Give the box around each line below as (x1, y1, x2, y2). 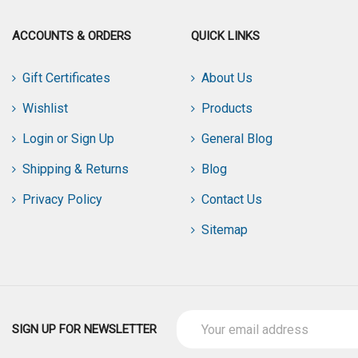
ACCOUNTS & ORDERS (12, 29, 131, 44)
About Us (201, 70, 253, 86)
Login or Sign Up (22, 131, 114, 147)
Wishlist (22, 101, 68, 117)
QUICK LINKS (191, 29, 260, 44)
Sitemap (201, 222, 248, 238)
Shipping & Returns (22, 161, 129, 177)
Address (177, 331, 225, 347)
